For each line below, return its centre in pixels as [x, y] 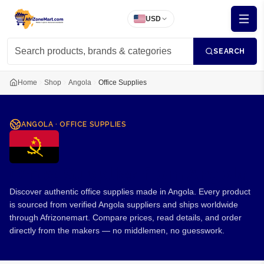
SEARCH [229, 51]
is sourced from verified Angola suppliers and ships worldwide [124, 204]
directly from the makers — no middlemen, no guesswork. [117, 230]
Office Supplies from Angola [128, 174]
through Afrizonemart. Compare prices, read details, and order [126, 217]
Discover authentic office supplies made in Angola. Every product [130, 192]
